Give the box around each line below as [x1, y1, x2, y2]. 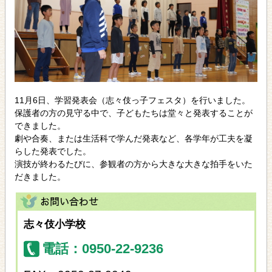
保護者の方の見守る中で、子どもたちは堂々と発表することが [15, 107, 253, 118]
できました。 [15, 120, 66, 131]
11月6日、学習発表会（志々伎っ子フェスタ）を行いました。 [15, 95, 250, 105]
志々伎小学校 [24, 218, 86, 230]
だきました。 [15, 171, 66, 182]
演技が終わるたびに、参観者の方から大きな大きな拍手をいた [15, 158, 253, 169]
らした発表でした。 [15, 146, 91, 156]
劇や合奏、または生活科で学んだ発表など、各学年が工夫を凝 [15, 133, 253, 143]
